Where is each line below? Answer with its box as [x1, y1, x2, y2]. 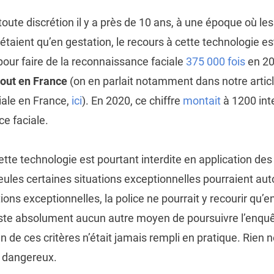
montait [182, 94, 221, 107]
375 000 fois [185, 54, 245, 68]
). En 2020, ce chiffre [81, 94, 183, 107]
